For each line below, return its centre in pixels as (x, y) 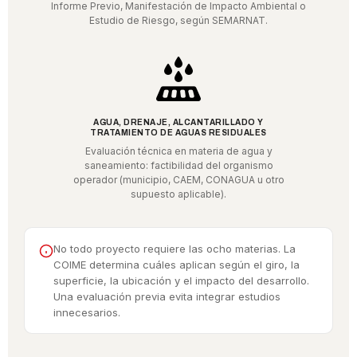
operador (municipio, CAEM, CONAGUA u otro (178, 180)
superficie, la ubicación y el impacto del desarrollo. (181, 281)
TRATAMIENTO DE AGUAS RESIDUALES (178, 133)
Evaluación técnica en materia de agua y (178, 151)
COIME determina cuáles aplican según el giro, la (177, 265)
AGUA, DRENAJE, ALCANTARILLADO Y (178, 123)
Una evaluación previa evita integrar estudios (167, 297)
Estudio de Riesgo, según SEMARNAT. (178, 21)
